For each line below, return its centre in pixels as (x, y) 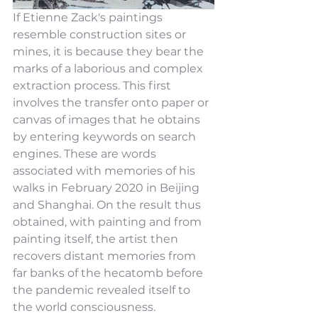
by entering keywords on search (106, 137)
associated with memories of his (105, 171)
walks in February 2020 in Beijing (108, 188)
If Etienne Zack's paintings (89, 18)
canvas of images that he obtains (108, 120)
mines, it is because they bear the (110, 52)
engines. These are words (86, 154)
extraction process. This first (93, 86)
